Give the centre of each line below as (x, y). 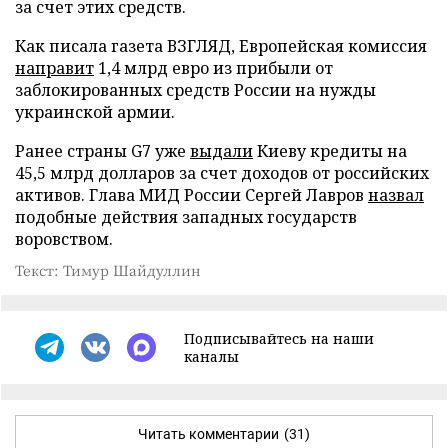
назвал (396, 194)
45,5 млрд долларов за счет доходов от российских (222, 172)
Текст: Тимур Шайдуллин (108, 269)
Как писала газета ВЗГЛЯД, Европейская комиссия (221, 45)
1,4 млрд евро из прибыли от (213, 67)
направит (54, 67)
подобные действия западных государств (186, 216)
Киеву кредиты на (330, 150)
